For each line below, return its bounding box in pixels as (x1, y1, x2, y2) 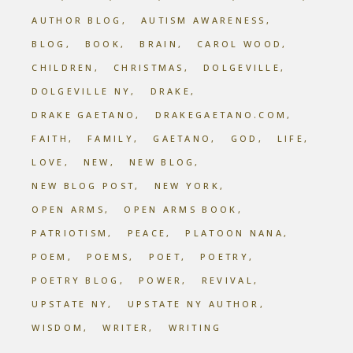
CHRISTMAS (113, 61, 184, 73)
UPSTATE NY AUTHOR (127, 298, 260, 310)
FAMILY (87, 132, 134, 144)
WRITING (168, 321, 222, 333)
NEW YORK (154, 180, 220, 191)
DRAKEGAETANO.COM (154, 109, 288, 121)
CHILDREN (32, 61, 95, 73)
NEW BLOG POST (32, 180, 136, 191)
